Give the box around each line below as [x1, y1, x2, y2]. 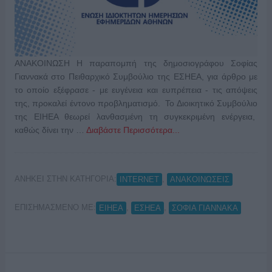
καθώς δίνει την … [14, 125, 86, 135]
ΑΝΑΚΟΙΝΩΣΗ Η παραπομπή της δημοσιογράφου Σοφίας [14, 58, 258, 69]
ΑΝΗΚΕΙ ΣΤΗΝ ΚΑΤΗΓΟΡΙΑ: [14, 174, 117, 184]
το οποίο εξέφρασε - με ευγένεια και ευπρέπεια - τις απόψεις [14, 85, 258, 95]
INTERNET [119, 174, 159, 184]
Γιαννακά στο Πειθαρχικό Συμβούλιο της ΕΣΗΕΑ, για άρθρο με [14, 72, 258, 82]
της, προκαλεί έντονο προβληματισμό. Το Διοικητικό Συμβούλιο [14, 98, 258, 109]
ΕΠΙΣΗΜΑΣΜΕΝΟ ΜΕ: [14, 202, 96, 212]
